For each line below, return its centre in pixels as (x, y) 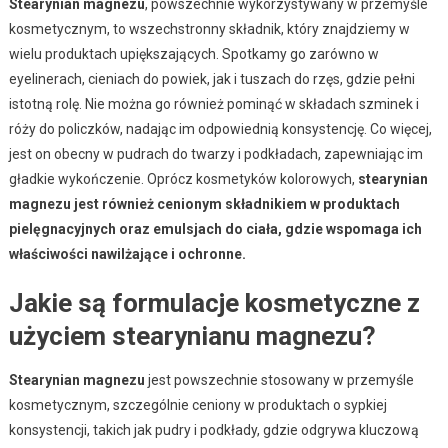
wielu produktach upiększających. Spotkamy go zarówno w (193, 53)
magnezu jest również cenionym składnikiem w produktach (204, 203)
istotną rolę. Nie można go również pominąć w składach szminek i (213, 103)
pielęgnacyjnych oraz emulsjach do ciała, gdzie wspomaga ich (215, 228)
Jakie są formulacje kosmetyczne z (214, 302)
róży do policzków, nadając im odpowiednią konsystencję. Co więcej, (220, 128)
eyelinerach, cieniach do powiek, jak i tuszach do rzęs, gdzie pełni (211, 78)
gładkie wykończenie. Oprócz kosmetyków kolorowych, (183, 178)
